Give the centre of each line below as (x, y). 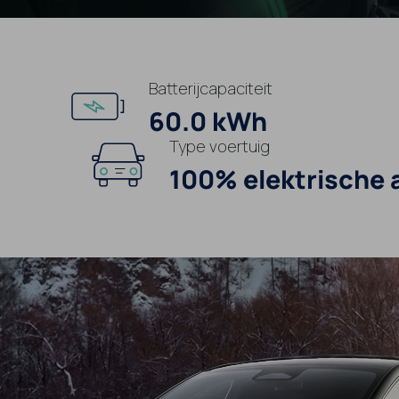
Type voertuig (219, 147)
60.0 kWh (208, 122)
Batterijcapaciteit (210, 89)
